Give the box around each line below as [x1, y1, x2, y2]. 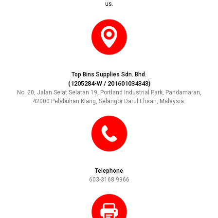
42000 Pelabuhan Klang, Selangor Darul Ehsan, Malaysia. [33, 98, 185, 105]
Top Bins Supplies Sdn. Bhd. [72, 71, 146, 78]
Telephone [95, 167, 123, 174]
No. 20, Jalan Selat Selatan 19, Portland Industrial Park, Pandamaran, [17, 89, 201, 96]
